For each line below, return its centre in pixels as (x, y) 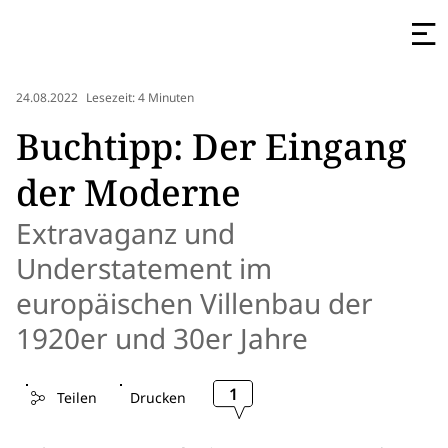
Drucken (157, 397)
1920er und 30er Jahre (162, 338)
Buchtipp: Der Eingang (211, 146)
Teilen (76, 397)
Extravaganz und (125, 233)
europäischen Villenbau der (194, 303)
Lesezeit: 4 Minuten (140, 98)
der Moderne (128, 192)
